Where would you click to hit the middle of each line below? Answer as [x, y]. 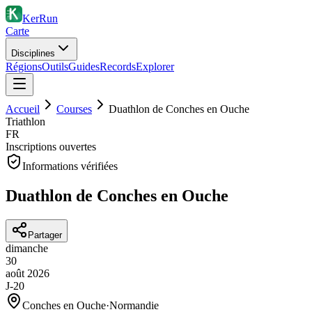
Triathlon [25, 122]
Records [118, 67]
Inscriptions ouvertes [51, 147]
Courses [74, 109]
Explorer [155, 67]
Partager [45, 235]
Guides [84, 67]
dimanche [27, 248]
